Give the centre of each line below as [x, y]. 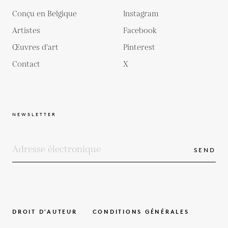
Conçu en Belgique [45, 14]
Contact [26, 64]
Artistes [26, 31]
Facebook [140, 31]
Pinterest [139, 47]
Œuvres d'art [35, 47]
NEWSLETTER [34, 114]
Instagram [141, 14]
